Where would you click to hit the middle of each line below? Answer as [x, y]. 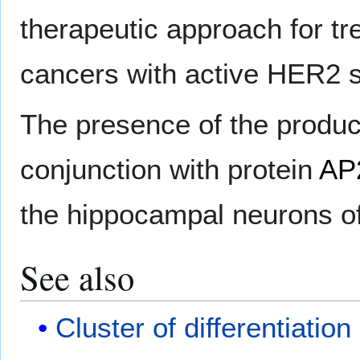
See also [77, 277]
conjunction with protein [170, 170]
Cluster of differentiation [204, 328]
